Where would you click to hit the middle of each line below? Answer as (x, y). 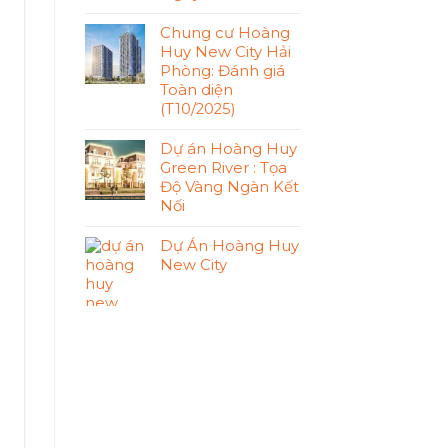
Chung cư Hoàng (224, 32)
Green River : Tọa (223, 167)
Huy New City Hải (225, 51)
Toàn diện (196, 89)
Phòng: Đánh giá (222, 70)
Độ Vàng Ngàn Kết (229, 186)
